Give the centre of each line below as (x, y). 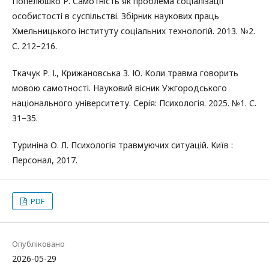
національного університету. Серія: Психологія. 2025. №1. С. (134, 103)
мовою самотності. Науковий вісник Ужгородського (119, 88)
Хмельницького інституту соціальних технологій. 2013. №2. (134, 31)
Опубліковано (38, 243)
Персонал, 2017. (45, 160)
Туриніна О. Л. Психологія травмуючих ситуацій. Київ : (122, 145)
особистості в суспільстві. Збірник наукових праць (116, 16)
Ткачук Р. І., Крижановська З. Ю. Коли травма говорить (125, 73)
